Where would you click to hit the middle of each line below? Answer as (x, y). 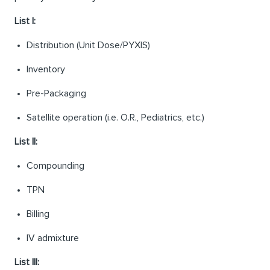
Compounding (55, 166)
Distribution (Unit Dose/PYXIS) (88, 46)
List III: (27, 262)
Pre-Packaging (56, 94)
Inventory (46, 70)
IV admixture (53, 238)
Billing (38, 214)
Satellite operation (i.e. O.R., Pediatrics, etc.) (115, 118)
